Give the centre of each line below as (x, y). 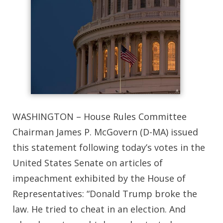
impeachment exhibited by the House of (99, 178)
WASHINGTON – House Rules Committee (100, 117)
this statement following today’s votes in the (109, 148)
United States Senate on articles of (88, 163)
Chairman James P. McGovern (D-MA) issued (105, 132)
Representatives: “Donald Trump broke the (105, 194)
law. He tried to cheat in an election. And (99, 209)
